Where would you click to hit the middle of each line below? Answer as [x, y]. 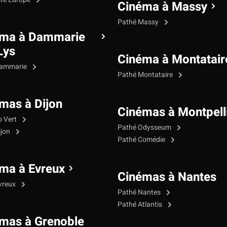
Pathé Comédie [142, 139]
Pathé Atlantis [141, 204]
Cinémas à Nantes [167, 177]
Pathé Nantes [140, 192]
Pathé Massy [139, 22]
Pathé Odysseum [145, 127]
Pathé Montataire [146, 74]
